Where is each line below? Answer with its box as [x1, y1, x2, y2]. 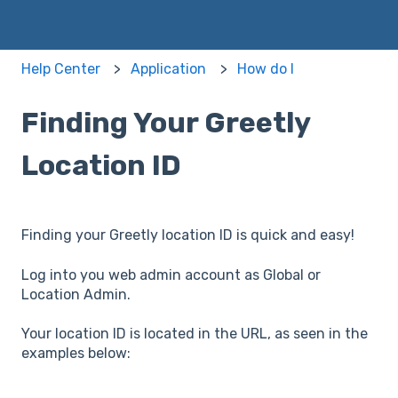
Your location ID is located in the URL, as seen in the [21, 325, 368, 343]
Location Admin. [21, 285, 138, 303]
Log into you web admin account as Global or [21, 266, 321, 283]
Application [131, 60, 207, 78]
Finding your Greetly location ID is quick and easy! [21, 227, 354, 244]
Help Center [21, 60, 100, 78]
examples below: [21, 345, 131, 362]
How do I [236, 60, 294, 78]
